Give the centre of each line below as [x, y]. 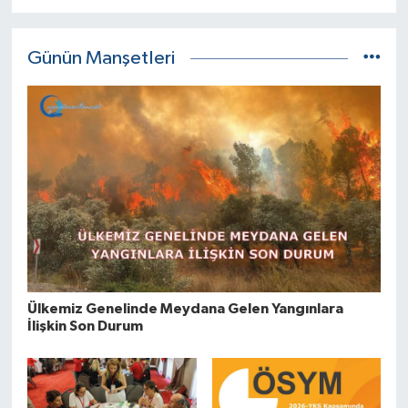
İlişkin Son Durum [85, 326]
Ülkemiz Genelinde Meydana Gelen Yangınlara [185, 308]
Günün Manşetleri [101, 58]
